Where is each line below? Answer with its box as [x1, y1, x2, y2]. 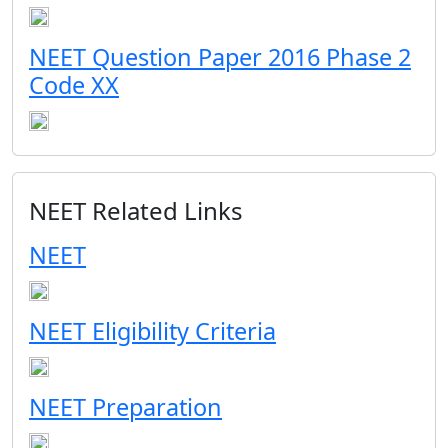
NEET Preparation [29, 391, 222, 423]
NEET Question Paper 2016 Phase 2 [29, 41, 411, 73]
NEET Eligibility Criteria [29, 315, 276, 347]
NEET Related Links [29, 194, 243, 227]
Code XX [29, 69, 119, 101]
